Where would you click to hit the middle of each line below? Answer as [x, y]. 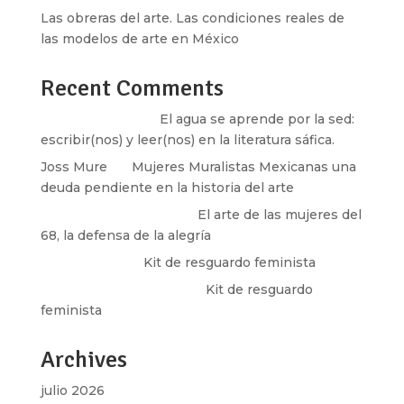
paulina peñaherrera [106, 215]
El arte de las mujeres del [279, 215]
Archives [83, 360]
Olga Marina [79, 262]
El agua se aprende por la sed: [257, 119]
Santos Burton [87, 119]
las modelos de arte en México [139, 39]
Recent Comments [132, 88]
